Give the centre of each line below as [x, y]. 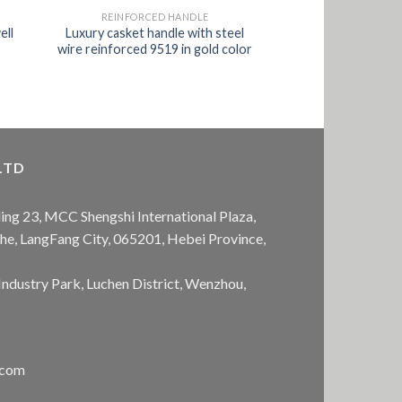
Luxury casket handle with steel [155, 32]
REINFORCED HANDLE [155, 16]
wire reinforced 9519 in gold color [155, 48]
